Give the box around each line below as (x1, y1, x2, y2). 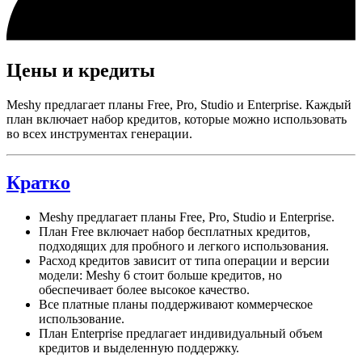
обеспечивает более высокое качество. (39, 282, 250, 297)
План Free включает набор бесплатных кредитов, (39, 224, 310, 238)
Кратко (6, 171, 70, 193)
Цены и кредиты (6, 60, 155, 82)
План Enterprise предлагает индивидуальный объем (39, 326, 322, 340)
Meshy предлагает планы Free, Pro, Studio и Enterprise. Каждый (6, 97, 351, 112)
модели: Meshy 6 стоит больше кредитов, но (39, 267, 282, 282)
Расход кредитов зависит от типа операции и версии (39, 253, 330, 267)
